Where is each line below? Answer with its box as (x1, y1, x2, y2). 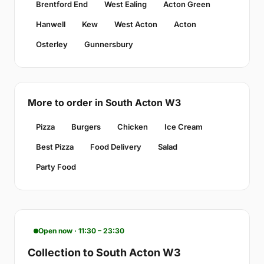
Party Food (36, 162, 76, 172)
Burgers (71, 122, 101, 132)
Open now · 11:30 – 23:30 (38, 226, 124, 236)
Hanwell (36, 19, 65, 29)
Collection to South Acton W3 (28, 246, 181, 259)
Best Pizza (36, 142, 74, 152)
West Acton (114, 19, 157, 29)
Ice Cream (164, 122, 203, 132)
